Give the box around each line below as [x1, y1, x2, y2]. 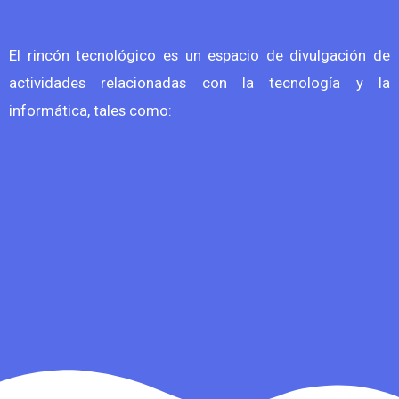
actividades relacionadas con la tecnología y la [9, 74, 390, 93]
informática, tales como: [9, 102, 172, 120]
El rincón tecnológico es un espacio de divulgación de [9, 46, 390, 65]
